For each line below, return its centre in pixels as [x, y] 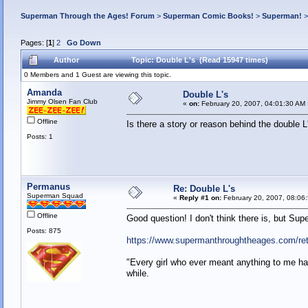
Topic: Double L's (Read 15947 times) [199, 60]
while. [137, 274]
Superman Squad [55, 196]
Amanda [44, 93]
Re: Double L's [204, 189]
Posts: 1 [40, 137]
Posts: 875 [44, 231]
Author [66, 60]
